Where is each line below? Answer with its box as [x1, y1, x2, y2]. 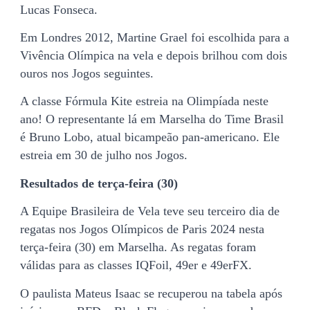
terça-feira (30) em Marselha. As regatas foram [20, 240, 256, 255]
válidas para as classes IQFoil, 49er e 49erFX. [20, 258, 252, 273]
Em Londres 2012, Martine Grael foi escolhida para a [20, 30, 289, 44]
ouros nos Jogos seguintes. [20, 66, 154, 80]
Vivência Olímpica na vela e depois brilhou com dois [20, 48, 287, 62]
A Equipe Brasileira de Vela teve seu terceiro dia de [20, 204, 280, 219]
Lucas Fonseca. [20, 2, 98, 17]
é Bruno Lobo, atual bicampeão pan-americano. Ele [20, 130, 280, 145]
